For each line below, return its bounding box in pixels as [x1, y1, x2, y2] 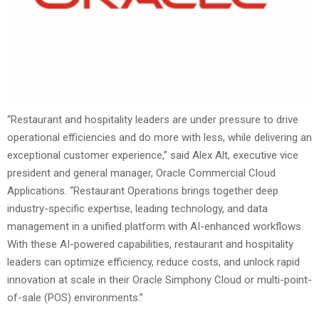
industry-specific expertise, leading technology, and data [7, 202, 268, 215]
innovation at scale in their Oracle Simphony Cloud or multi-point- [7, 273, 312, 286]
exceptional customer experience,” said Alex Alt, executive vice [7, 148, 298, 162]
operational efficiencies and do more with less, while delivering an [7, 130, 312, 144]
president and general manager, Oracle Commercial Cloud [7, 166, 276, 179]
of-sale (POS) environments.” [7, 291, 143, 304]
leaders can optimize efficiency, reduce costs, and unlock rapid [7, 255, 300, 268]
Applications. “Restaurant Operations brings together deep [7, 184, 278, 197]
